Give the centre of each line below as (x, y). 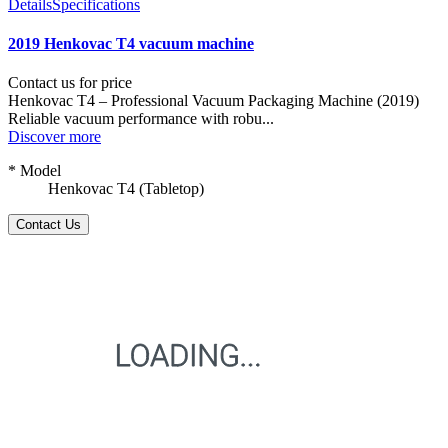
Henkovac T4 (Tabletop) (126, 189)
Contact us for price (70, 83)
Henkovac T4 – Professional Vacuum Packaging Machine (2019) (213, 101)
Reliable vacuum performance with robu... (141, 119)
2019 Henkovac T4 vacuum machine (131, 44)
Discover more (54, 137)
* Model (34, 171)
